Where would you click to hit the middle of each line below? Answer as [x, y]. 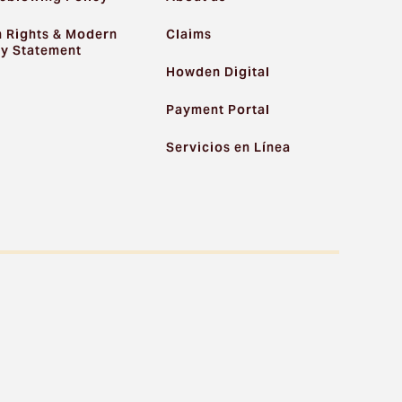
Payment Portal [218, 110]
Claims [188, 35]
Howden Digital [218, 72]
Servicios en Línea [228, 148]
